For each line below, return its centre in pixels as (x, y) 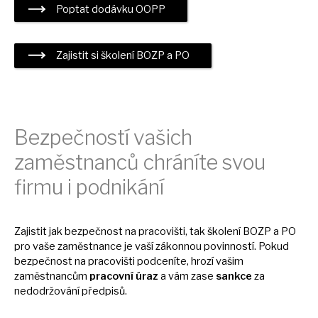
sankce (235, 276)
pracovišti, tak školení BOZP (206, 232)
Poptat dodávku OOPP (110, 9)
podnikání (120, 187)
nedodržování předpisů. (71, 291)
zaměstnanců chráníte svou (140, 163)
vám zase (192, 276)
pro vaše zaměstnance (69, 247)
